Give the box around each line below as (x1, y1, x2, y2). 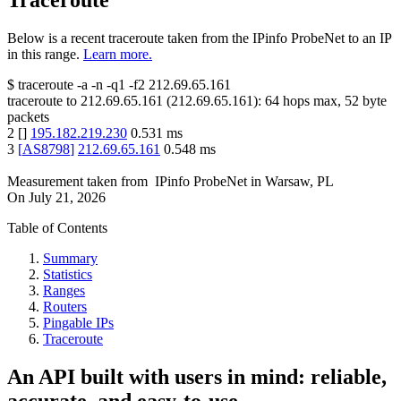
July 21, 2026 (29, 190, 106, 206)
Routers (43, 299, 87, 315)
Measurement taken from (7, 174, 148, 190)
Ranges (43, 283, 85, 299)
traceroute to (7, 93, 77, 109)
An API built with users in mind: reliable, (7, 365, 387, 389)
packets (7, 109, 49, 125)
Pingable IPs (43, 315, 114, 331)
